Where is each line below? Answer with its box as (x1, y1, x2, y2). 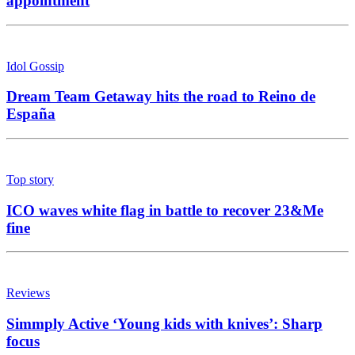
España (6, 105, 55, 123)
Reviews (6, 286, 50, 300)
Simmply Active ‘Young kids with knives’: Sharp (6, 315, 323, 333)
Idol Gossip (6, 59, 64, 73)
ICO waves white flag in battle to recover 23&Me (6, 201, 323, 219)
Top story (6, 172, 54, 186)
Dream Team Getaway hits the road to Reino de (6, 88, 315, 105)
